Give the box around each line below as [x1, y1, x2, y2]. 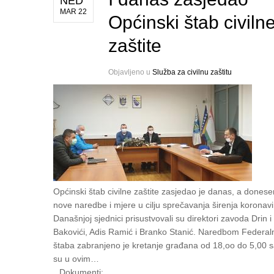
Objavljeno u [108, 68, 152, 77]
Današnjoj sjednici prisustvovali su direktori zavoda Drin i [53, 213, 272, 224]
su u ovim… [53, 254, 99, 264]
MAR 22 [60, 7, 87, 17]
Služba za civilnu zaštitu [152, 68, 232, 77]
